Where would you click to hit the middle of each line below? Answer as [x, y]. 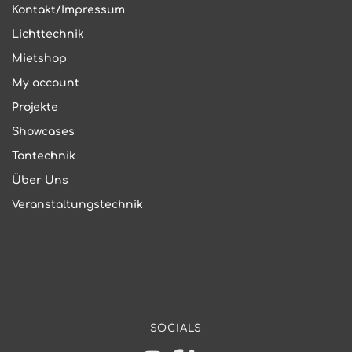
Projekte [35, 107]
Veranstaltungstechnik [77, 205]
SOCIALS [176, 328]
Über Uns [40, 180]
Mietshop [39, 59]
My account [46, 83]
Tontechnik [44, 156]
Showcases [43, 132]
